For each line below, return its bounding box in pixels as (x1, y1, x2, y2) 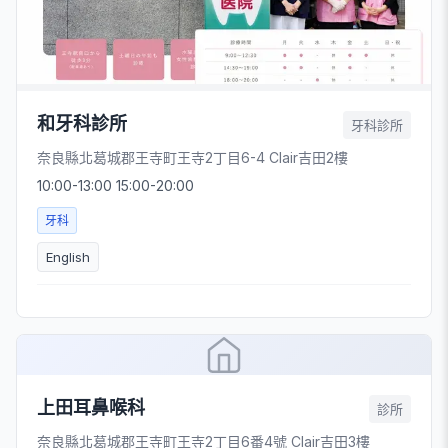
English (46, 248, 90, 265)
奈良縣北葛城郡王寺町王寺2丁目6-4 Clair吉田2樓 (37, 148, 348, 166)
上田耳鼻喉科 (37, 396, 145, 418)
